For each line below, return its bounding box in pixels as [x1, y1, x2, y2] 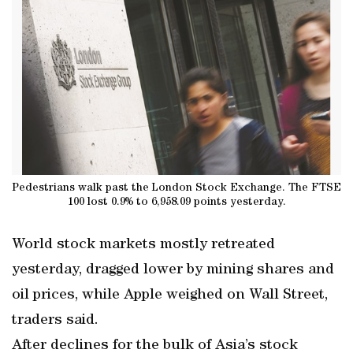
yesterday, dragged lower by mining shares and [12, 262, 334, 278]
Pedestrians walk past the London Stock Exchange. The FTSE [12, 182, 341, 194]
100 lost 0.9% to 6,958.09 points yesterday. [67, 196, 286, 208]
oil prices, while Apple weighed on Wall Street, [12, 288, 328, 303]
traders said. [12, 313, 98, 329]
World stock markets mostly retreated [12, 237, 275, 253]
